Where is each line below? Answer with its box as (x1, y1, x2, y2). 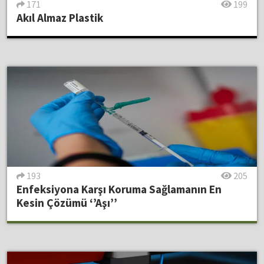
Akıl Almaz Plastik (16, 10, 103, 25)
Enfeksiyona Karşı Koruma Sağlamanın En (16, 182, 222, 197)
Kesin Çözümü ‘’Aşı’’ (16, 196, 117, 210)
